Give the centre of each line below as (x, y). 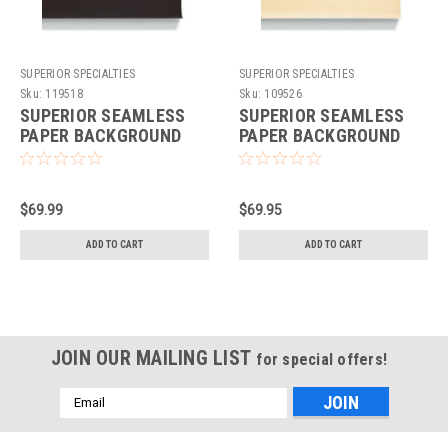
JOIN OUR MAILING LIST (153, 357)
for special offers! (322, 359)
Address (86, 417)
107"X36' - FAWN (301, 155)
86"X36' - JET (71, 155)
